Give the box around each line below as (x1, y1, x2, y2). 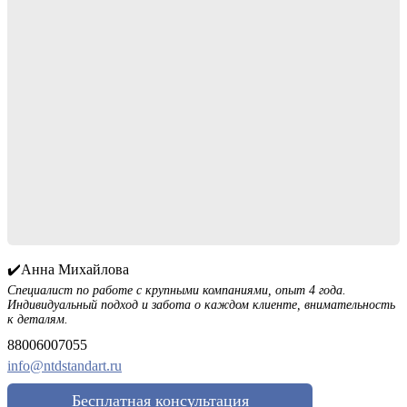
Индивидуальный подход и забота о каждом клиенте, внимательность (7, 298, 395, 313)
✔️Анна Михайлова (7, 262, 129, 278)
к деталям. (7, 313, 68, 327)
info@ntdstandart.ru (7, 358, 122, 374)
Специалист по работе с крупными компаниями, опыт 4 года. (7, 283, 346, 298)
